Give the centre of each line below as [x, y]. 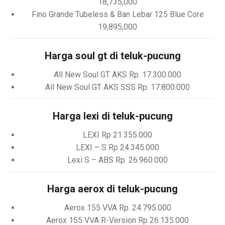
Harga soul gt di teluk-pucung [113, 56]
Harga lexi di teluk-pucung [113, 116]
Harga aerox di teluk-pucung [113, 189]
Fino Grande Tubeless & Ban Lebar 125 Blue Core [118, 14]
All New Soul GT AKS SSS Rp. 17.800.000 [118, 87]
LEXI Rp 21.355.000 [118, 135]
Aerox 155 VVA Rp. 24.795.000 [118, 208]
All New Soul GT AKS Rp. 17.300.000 [118, 75]
